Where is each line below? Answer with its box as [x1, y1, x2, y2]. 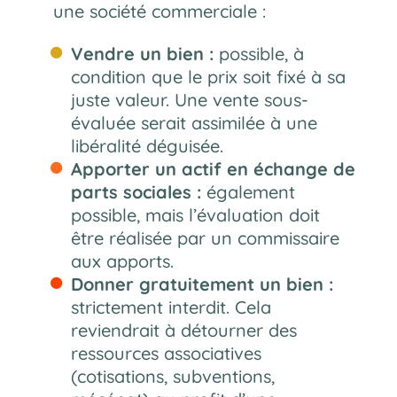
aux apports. [70, 249, 174, 272]
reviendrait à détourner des [70, 318, 297, 341]
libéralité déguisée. [70, 134, 223, 157]
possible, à [213, 42, 304, 65]
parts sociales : [70, 180, 201, 203]
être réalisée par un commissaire [70, 226, 339, 249]
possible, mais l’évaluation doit [70, 203, 320, 226]
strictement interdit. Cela [70, 295, 271, 318]
